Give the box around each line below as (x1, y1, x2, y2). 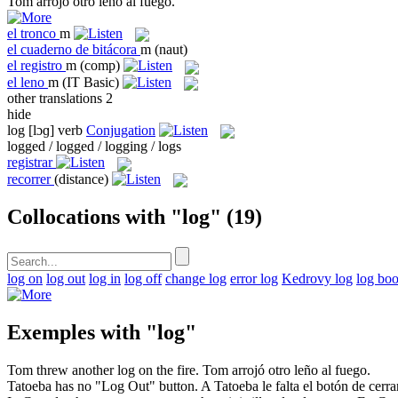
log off (124, 270, 162, 286)
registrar (7, 155, 52, 171)
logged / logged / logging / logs (7, 139, 181, 155)
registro (20, 58, 62, 74)
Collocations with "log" (7, 204, 221, 228)
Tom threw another (7, 362, 117, 378)
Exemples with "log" (7, 320, 196, 344)
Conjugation (86, 122, 155, 138)
